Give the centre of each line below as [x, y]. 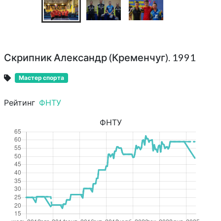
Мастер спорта [41, 77]
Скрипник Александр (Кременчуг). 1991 [100, 57]
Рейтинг [19, 103]
